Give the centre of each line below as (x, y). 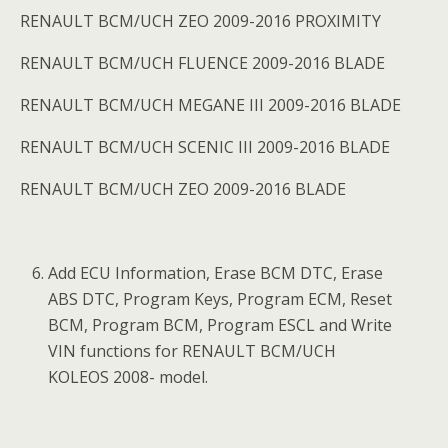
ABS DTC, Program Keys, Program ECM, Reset (220, 299)
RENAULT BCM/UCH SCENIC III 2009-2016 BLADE (205, 147)
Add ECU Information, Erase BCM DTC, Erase (216, 273)
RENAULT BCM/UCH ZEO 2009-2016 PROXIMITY (200, 21)
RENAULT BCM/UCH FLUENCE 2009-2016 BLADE (202, 63)
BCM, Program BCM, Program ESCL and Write (220, 325)
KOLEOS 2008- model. (128, 377)
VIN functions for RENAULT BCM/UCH (192, 351)
